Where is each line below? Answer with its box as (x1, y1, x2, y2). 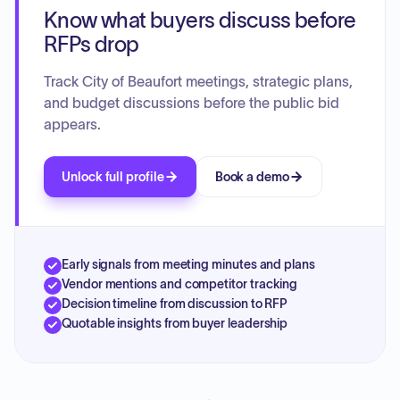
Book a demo (214, 170, 289, 184)
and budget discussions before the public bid (44, 95, 339, 111)
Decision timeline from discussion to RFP (62, 296, 288, 311)
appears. (44, 116, 101, 132)
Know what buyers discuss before (44, 8, 356, 32)
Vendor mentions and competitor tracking (62, 277, 298, 291)
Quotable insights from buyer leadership (62, 316, 288, 330)
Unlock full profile (62, 170, 164, 184)
